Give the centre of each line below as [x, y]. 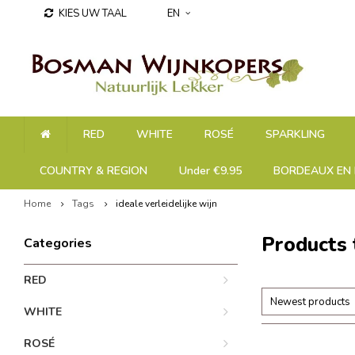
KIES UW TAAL [93, 13]
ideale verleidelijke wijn [166, 204]
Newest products [310, 302]
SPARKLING [295, 134]
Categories [58, 243]
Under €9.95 [210, 171]
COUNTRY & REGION [94, 171]
